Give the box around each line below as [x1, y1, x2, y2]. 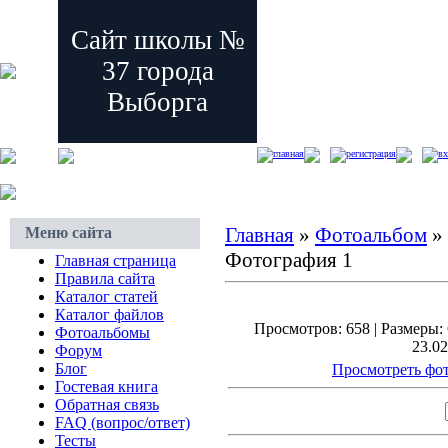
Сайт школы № [70, 25, 245, 55]
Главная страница [55, 252, 176, 269]
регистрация [346, 148, 396, 160]
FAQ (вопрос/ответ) [55, 414, 190, 431]
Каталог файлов [55, 306, 164, 323]
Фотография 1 [225, 248, 353, 272]
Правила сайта [55, 270, 155, 287]
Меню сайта [25, 224, 112, 241]
